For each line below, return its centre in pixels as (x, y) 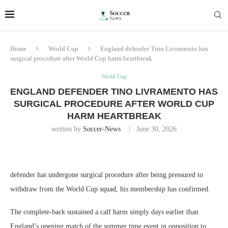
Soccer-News (102, 129)
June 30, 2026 (156, 129)
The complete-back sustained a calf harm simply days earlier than (104, 212)
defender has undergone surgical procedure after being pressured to (107, 175)
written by (67, 129)
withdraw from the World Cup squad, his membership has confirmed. (110, 189)
